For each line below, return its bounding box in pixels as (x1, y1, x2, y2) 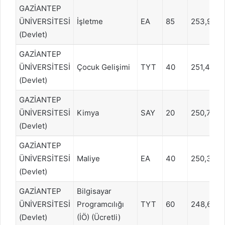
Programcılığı (77, 199, 124, 209)
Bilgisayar (77, 186, 111, 196)
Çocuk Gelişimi (77, 62, 130, 72)
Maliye (77, 153, 100, 163)
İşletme (77, 16, 103, 26)
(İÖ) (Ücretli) (77, 212, 121, 222)
